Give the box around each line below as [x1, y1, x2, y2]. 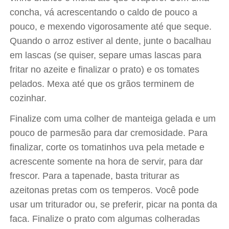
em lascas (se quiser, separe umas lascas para [10, 50, 202, 60]
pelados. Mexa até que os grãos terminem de [10, 79, 195, 89]
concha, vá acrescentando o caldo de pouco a [10, 7, 198, 17]
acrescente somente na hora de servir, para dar [10, 156, 203, 167]
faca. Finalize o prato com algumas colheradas [10, 214, 200, 224]
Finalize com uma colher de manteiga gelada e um [10, 113, 216, 124]
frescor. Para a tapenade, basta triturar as [10, 171, 180, 181]
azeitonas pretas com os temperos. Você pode [10, 185, 199, 195]
